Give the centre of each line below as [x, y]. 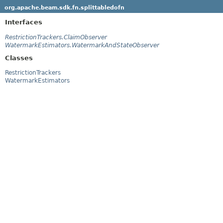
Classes [19, 58]
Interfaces [24, 22]
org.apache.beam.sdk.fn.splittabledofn [64, 7]
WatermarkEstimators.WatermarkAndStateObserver [82, 45]
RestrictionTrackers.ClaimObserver [56, 37]
